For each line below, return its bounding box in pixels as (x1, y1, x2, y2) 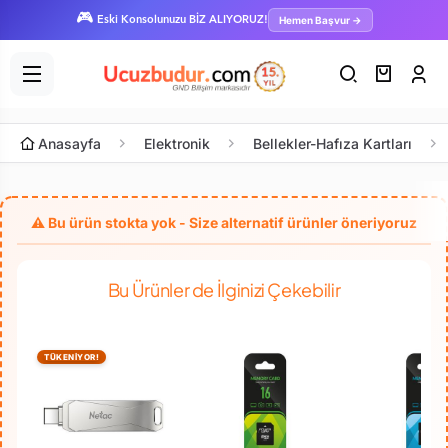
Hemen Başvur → (278, 14, 362, 26)
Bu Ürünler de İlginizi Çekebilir (107, 278, 341, 301)
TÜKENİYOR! (44, 352, 99, 362)
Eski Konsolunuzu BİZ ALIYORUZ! (96, 14, 268, 26)
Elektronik (144, 134, 210, 152)
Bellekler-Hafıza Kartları (253, 134, 412, 152)
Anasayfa (38, 134, 101, 152)
